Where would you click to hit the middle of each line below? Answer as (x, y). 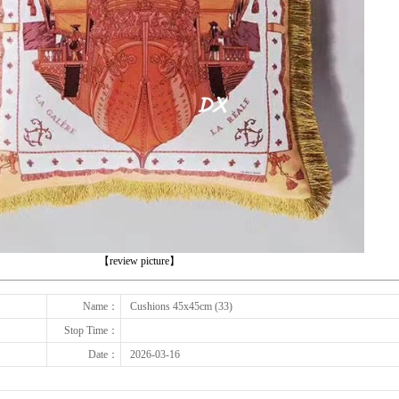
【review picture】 (139, 261)
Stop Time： (91, 330)
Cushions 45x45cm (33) (181, 306)
